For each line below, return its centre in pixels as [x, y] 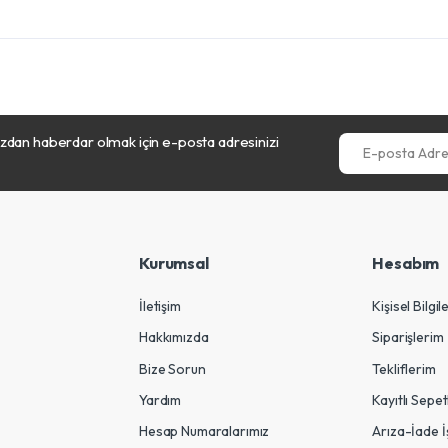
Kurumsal [174, 263]
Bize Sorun [172, 368]
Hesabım [406, 263]
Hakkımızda [174, 337]
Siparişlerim [408, 337]
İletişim [160, 306]
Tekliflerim [404, 368]
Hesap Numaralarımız [204, 430]
